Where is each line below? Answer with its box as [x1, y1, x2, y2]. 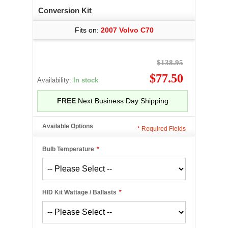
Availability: [37, 76, 73, 84]
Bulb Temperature [42, 146, 94, 153]
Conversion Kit [38, 6, 92, 15]
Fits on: [74, 26, 101, 34]
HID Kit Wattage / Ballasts [42, 189, 117, 196]
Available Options [42, 123, 93, 130]
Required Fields [140, 125, 186, 132]
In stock [73, 76, 98, 84]
